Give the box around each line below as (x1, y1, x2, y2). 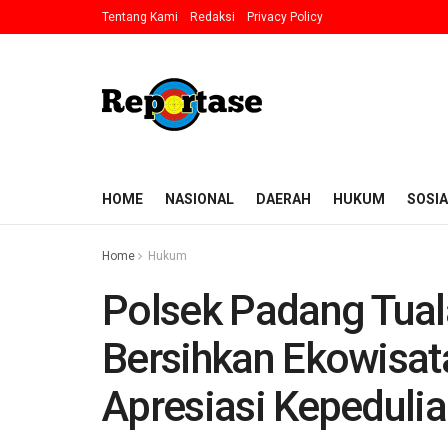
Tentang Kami (102, 10, 178, 24)
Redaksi (190, 10, 235, 24)
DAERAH (256, 191, 311, 207)
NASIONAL (165, 191, 234, 207)
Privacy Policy (247, 10, 323, 24)
